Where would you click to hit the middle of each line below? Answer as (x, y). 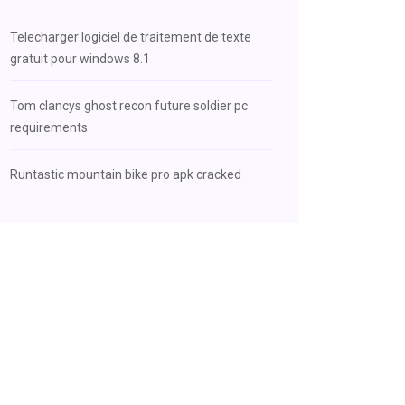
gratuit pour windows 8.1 (80, 59)
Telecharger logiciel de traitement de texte (131, 37)
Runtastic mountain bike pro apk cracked (126, 174)
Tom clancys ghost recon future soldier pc (129, 106)
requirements (49, 127)
